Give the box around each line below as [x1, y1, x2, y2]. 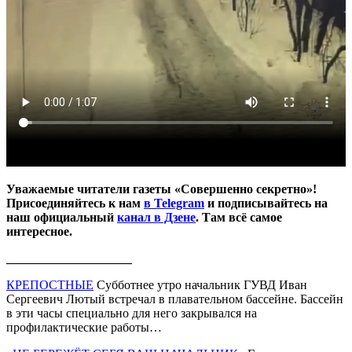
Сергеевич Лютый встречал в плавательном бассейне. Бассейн [6, 291, 343, 306]
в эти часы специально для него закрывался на [6, 306, 257, 320]
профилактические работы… [6, 320, 162, 334]
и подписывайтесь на [204, 196, 328, 210]
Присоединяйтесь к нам [6, 196, 144, 210]
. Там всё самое [196, 210, 282, 224]
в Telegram [144, 196, 204, 210]
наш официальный [6, 210, 117, 224]
